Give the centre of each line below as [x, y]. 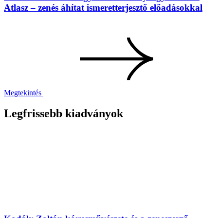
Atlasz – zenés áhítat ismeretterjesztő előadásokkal [103, 8]
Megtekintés [23, 92]
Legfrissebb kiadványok [64, 113]
